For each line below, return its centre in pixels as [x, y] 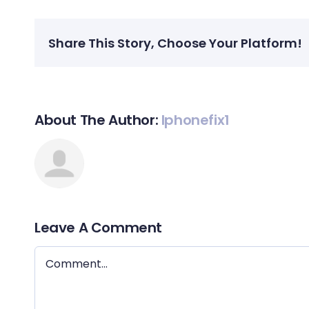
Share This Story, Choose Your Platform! [175, 43]
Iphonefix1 [195, 120]
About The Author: [98, 120]
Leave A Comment [98, 228]
